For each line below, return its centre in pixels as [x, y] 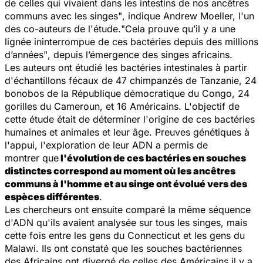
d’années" [26, 54]
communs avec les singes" [63, 16]
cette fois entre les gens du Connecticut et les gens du [125, 235]
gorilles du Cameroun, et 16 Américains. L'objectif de [122, 106]
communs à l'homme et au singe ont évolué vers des [126, 183]
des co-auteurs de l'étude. [63, 28]
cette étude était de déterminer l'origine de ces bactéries [130, 119]
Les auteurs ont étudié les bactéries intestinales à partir [126, 67]
